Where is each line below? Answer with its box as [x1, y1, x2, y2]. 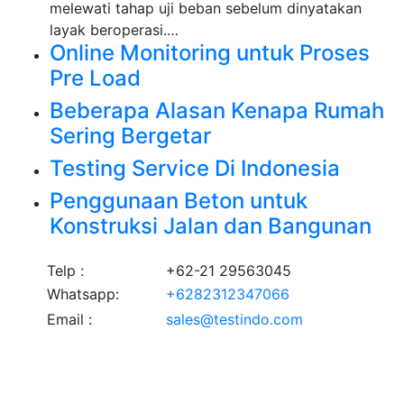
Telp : [47, 262, 84, 280]
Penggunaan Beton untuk [50, 188, 308, 215]
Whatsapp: [47, 285, 119, 304]
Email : [47, 310, 92, 329]
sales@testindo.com [166, 310, 303, 329]
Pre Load [50, 65, 141, 92]
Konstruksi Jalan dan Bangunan [50, 213, 372, 240]
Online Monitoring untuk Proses [50, 40, 370, 67]
